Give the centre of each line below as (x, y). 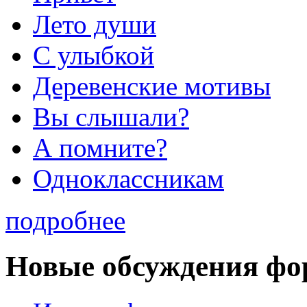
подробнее (65, 221)
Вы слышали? (111, 117)
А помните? (100, 148)
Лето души (95, 25)
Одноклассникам (128, 179)
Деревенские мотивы (152, 86)
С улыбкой (94, 56)
